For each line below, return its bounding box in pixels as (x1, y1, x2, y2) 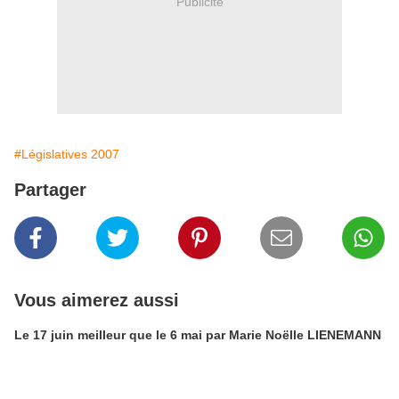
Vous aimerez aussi (14, 289, 179, 310)
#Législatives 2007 (14, 146, 119, 161)
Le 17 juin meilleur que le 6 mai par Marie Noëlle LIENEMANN (14, 327, 381, 342)
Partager (14, 179, 86, 199)
